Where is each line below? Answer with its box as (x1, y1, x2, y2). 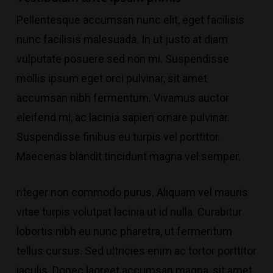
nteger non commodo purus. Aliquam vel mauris (16, 185, 248, 199)
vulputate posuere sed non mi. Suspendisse (16, 52, 229, 65)
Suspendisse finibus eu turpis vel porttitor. (16, 130, 221, 143)
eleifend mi (16, 110, 71, 124)
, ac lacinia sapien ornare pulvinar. (70, 110, 230, 124)
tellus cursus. (16, 244, 85, 257)
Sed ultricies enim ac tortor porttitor (84, 244, 257, 257)
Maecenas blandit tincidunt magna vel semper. (16, 149, 241, 163)
